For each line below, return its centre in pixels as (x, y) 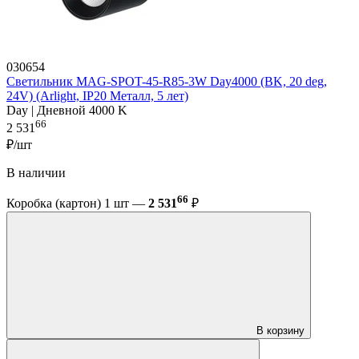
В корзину (280, 331)
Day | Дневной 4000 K (67, 110)
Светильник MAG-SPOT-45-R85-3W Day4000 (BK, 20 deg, (167, 81)
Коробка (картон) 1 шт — (77, 204)
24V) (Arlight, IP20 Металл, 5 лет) (97, 95)
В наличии (36, 173)
